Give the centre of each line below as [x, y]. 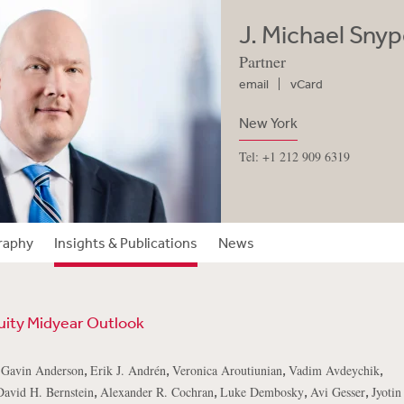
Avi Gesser [337, 392]
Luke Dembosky [262, 392]
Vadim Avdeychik [334, 370]
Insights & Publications [125, 243]
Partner [262, 61]
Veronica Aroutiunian [227, 370]
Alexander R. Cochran [156, 392]
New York [268, 123]
